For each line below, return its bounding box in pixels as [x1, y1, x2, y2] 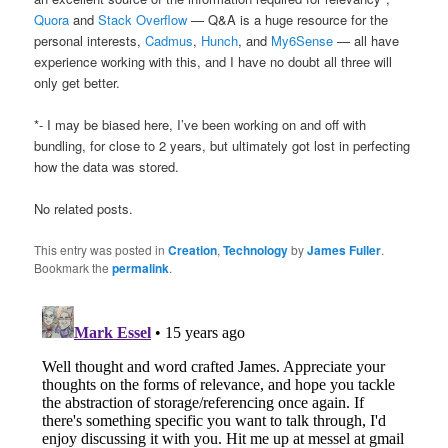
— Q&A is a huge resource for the [187, 10, 389, 30]
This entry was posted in [34, 240, 169, 258]
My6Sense [271, 31, 334, 51]
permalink [112, 258, 170, 277]
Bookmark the [34, 258, 113, 276]
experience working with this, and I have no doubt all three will [34, 52, 393, 72]
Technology [223, 240, 289, 259]
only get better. [34, 73, 121, 93]
